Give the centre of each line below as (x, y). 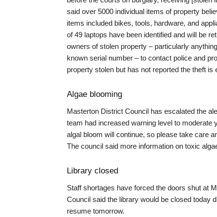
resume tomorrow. (96, 211)
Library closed (93, 171)
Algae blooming (94, 94)
